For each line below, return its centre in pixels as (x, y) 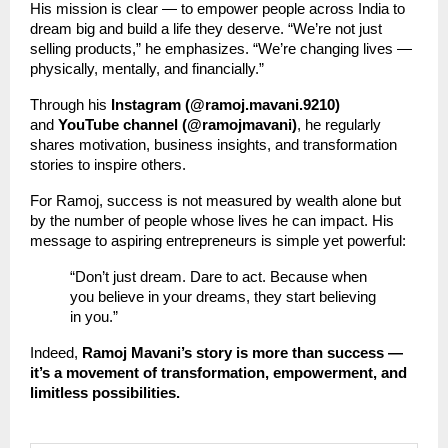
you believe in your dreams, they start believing (223, 296)
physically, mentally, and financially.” (147, 68)
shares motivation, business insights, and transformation (213, 144)
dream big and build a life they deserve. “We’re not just (206, 28)
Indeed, (56, 352)
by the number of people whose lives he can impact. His (212, 220)
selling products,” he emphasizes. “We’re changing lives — (221, 48)
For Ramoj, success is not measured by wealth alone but (215, 200)
